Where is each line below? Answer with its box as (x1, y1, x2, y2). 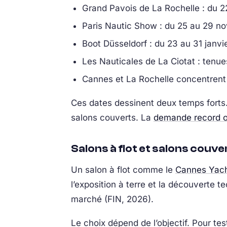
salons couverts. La (71, 112, 154, 123)
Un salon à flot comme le (71, 165, 175, 175)
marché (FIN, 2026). (71, 194, 154, 205)
